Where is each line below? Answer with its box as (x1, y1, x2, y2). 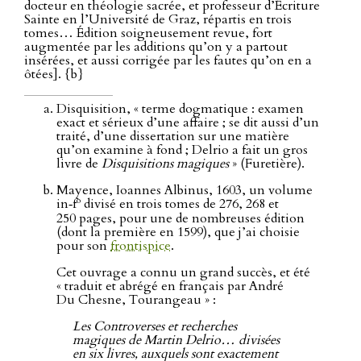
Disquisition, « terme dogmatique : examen (56, 100, 304, 118)
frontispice (110, 236, 171, 255)
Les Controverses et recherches (73, 317, 237, 335)
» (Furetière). (229, 155, 305, 173)
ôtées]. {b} (24, 65, 84, 84)
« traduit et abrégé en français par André (56, 276, 284, 295)
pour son (56, 236, 110, 255)
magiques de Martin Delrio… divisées (73, 330, 280, 349)
